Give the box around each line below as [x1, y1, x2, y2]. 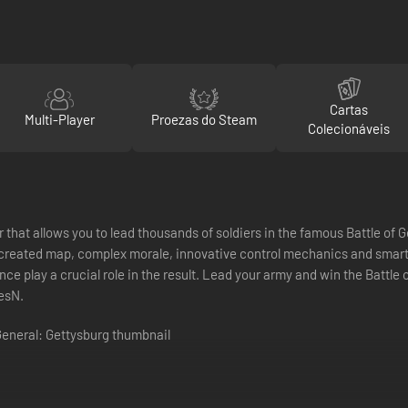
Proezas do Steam [151, 110, 257, 127]
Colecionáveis [307, 120, 390, 137]
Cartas [329, 101, 368, 117]
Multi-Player [24, 110, 95, 127]
